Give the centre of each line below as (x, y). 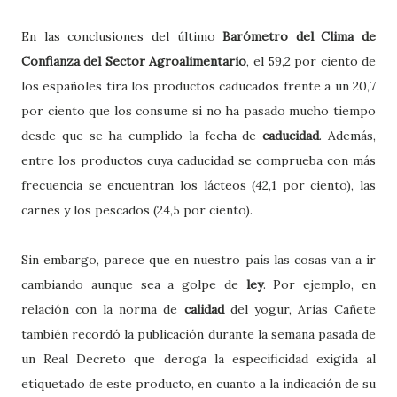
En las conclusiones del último (122, 36)
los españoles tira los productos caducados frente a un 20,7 (198, 86)
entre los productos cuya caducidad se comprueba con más (198, 160)
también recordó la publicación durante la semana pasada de (198, 334)
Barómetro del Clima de (299, 36)
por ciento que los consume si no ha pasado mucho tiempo (198, 110)
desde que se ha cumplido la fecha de (142, 135)
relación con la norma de (103, 309)
